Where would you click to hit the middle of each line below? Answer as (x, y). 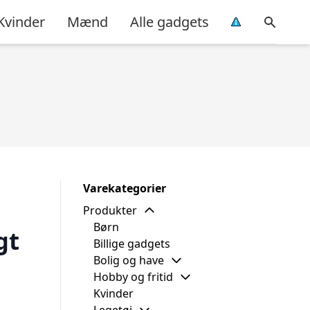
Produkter (110, 210)
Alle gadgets (170, 21)
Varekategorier (125, 188)
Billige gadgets (132, 244)
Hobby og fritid (133, 277)
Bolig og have (129, 260)
